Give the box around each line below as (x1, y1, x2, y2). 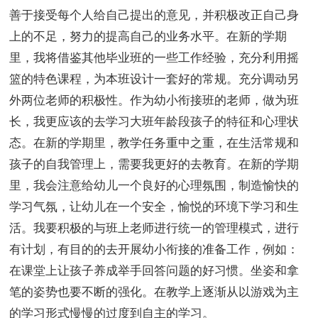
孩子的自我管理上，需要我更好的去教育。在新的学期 (9, 158, 300, 172)
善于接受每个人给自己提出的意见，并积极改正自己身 (9, 9, 300, 23)
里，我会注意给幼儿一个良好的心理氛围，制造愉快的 (9, 179, 300, 193)
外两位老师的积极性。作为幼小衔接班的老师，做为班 (9, 94, 300, 108)
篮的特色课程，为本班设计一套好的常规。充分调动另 (9, 72, 300, 87)
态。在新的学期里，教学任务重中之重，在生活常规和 (9, 136, 300, 150)
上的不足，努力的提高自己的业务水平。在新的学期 (9, 30, 287, 44)
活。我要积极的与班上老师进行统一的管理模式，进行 (9, 221, 300, 236)
